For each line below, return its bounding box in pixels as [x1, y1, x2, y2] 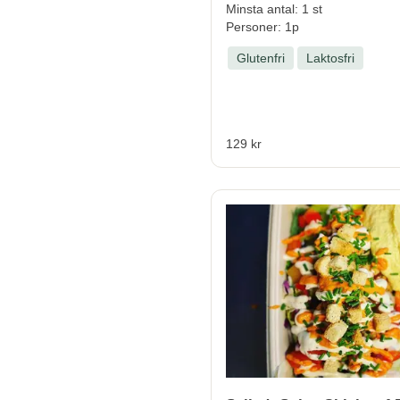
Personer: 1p [226, 19, 299, 34]
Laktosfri [306, 50, 354, 65]
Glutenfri [237, 50, 285, 65]
